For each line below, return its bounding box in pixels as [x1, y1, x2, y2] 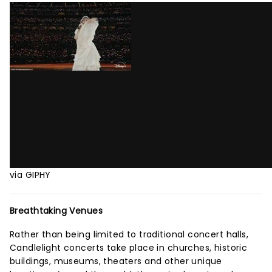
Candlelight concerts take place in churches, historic [10, 242, 248, 254]
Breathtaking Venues [10, 205, 103, 217]
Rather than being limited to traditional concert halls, [10, 228, 249, 240]
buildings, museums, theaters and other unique [10, 255, 222, 267]
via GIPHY [10, 169, 51, 181]
